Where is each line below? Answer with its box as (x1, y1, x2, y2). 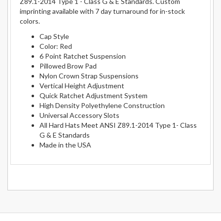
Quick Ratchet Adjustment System (39, 91, 147, 100)
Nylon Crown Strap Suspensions (39, 71, 139, 80)
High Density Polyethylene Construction (39, 101, 165, 110)
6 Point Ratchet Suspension (39, 51, 126, 60)
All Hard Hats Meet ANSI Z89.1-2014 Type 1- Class (39, 120, 197, 129)
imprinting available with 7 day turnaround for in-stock (20, 6, 185, 15)
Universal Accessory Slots (39, 110, 119, 119)
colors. (20, 16, 40, 25)
